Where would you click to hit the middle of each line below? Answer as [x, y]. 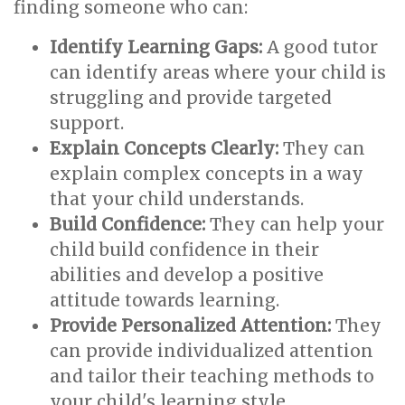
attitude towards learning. [165, 300]
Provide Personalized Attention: [190, 325]
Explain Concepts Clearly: [164, 148]
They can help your [295, 224]
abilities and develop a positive [187, 275]
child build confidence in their [184, 250]
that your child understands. [177, 199]
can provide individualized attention [212, 351]
